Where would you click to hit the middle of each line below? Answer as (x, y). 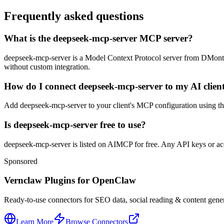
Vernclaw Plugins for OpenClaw (70, 180)
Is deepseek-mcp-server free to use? (75, 125)
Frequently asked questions (74, 16)
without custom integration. (47, 66)
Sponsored (21, 161)
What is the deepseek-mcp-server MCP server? (98, 38)
